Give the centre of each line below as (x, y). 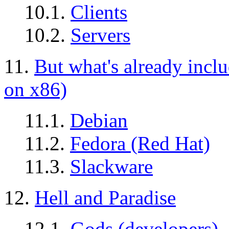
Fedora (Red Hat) (140, 144)
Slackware (111, 167)
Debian (99, 121)
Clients (99, 12)
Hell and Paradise (105, 198)
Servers (100, 35)
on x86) (36, 89)
